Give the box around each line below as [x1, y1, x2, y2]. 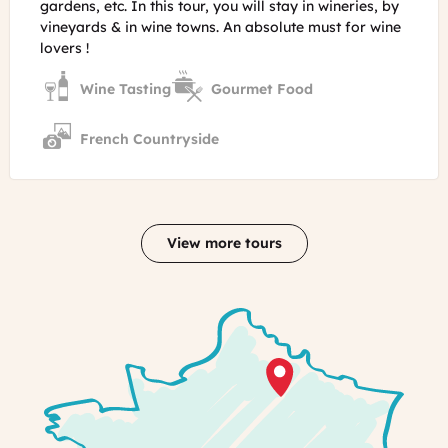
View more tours [166, 234, 282, 253]
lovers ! [40, 39, 89, 58]
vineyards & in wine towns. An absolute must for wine [40, 18, 401, 37]
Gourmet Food [211, 79, 313, 98]
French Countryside [80, 129, 219, 148]
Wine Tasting [80, 79, 171, 98]
